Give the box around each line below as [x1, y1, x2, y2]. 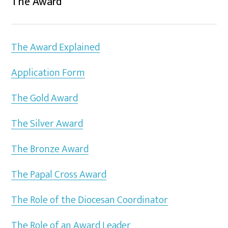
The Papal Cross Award [11, 166, 107, 183]
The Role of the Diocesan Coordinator [11, 191, 168, 209]
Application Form [11, 64, 85, 81]
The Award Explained [11, 39, 100, 56]
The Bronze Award [11, 140, 89, 158]
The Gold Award [11, 90, 78, 107]
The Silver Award [11, 115, 83, 132]
